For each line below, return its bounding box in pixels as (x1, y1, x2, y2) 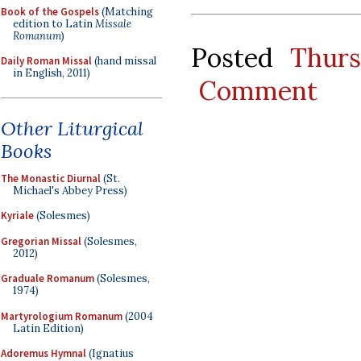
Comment (198, 73, 317, 107)
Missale (95, 16, 131, 31)
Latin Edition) (13, 321, 84, 335)
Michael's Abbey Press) (13, 183, 127, 197)
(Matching (99, 4, 153, 19)
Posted (191, 40, 290, 74)
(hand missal (92, 54, 156, 68)
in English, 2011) (13, 66, 90, 80)
